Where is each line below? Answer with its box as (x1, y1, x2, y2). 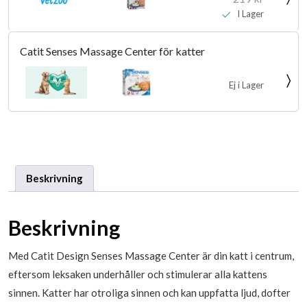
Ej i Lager (228, 79, 264, 90)
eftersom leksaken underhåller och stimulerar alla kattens (8, 267, 267, 280)
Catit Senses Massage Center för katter (20, 45, 205, 58)
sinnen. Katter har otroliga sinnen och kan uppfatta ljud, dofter (8, 286, 291, 299)
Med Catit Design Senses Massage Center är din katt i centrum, (8, 249, 294, 262)
